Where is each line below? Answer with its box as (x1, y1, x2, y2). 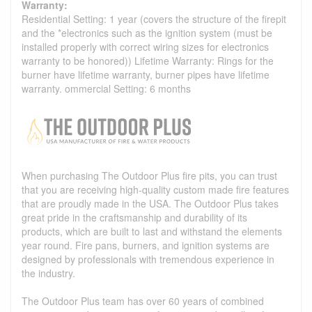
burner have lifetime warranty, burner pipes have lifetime (22, 67, 270, 81)
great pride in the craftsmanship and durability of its (22, 210, 247, 224)
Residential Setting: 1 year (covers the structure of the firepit (22, 11, 286, 26)
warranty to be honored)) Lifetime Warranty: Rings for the (22, 53, 274, 68)
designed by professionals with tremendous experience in (22, 251, 274, 266)
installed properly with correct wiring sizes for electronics (22, 39, 269, 54)
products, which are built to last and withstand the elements (22, 224, 282, 238)
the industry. (22, 265, 75, 280)
